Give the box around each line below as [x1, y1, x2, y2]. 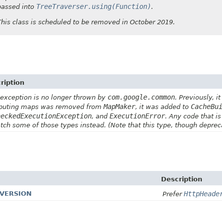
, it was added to [135, 103, 191, 111]
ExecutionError [110, 111, 165, 120]
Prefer [163, 190, 184, 198]
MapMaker [104, 102, 135, 111]
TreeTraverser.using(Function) [36, 2, 151, 10]
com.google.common [108, 93, 175, 101]
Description [161, 175, 202, 183]
